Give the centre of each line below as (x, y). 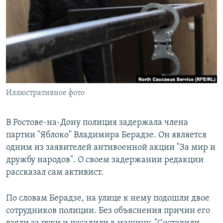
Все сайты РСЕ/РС (52, 121)
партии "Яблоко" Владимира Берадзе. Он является (106, 135)
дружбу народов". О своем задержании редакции (105, 160)
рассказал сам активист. (55, 173)
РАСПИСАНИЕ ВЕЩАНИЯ (55, 9)
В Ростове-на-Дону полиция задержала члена (97, 123)
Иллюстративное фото (45, 93)
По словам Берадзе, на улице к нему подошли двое (108, 199)
